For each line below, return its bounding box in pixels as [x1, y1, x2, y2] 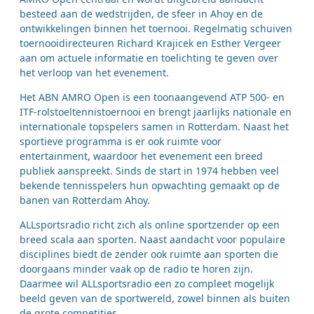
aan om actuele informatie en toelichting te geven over [20, 50, 278, 64]
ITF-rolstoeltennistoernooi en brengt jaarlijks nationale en [20, 104, 292, 118]
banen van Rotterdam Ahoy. [20, 193, 150, 207]
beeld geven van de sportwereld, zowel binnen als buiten [20, 291, 290, 305]
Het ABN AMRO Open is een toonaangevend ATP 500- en [20, 90, 285, 104]
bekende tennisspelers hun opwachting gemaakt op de [20, 178, 280, 192]
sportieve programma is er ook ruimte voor [20, 134, 221, 148]
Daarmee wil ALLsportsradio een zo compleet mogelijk [20, 276, 274, 290]
